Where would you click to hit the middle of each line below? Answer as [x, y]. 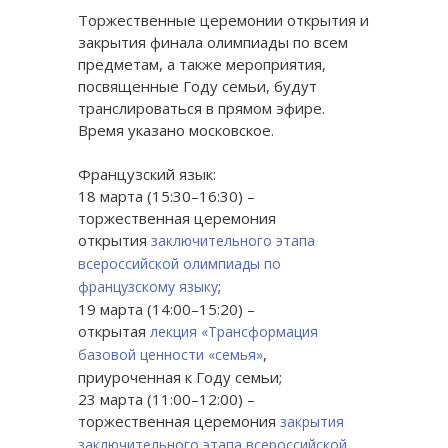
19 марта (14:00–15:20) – [166, 309]
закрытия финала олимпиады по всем [212, 42]
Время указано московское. [175, 130]
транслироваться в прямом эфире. [201, 108]
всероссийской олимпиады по [179, 264]
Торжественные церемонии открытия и [223, 20]
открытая [113, 331]
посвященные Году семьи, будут [197, 86]
